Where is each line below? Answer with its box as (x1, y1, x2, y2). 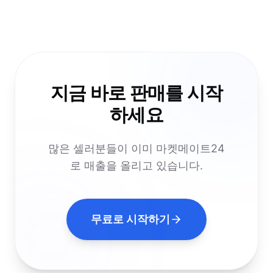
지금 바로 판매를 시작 (51, 82, 222, 104)
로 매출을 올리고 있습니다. (70, 159, 203, 172)
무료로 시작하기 (91, 213, 170, 225)
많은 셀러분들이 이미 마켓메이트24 (48, 142, 225, 155)
